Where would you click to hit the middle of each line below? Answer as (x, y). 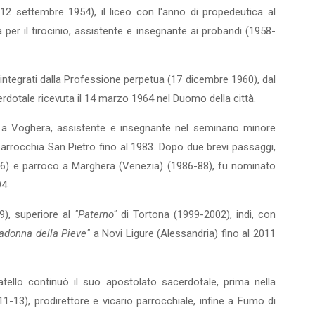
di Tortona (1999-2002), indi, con (198, 214)
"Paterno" (98, 214)
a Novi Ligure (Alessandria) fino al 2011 (185, 233)
